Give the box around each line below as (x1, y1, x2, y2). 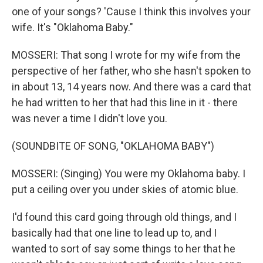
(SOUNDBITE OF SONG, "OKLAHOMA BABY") (12, 140, 214, 152)
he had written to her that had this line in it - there (12, 96, 238, 109)
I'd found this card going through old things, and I (12, 211, 237, 223)
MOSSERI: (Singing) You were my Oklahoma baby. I (12, 167, 245, 180)
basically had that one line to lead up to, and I (12, 227, 217, 239)
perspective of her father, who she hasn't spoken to (12, 65, 251, 77)
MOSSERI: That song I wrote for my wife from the (12, 49, 241, 61)
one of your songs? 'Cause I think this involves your (12, 5, 251, 18)
